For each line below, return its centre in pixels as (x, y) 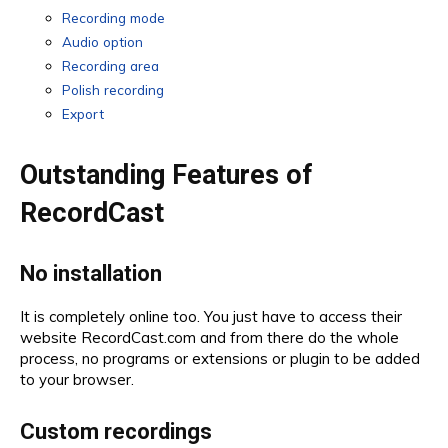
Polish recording (113, 89)
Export (83, 113)
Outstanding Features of (166, 174)
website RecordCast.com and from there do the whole (209, 337)
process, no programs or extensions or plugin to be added (220, 358)
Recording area (110, 65)
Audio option (102, 41)
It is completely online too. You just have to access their (211, 316)
